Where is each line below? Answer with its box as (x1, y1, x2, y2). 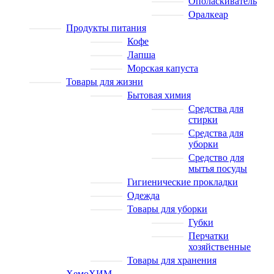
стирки (188, 114, 218, 125)
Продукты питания (66, 22, 146, 33)
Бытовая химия (127, 89, 191, 100)
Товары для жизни (66, 76, 143, 87)
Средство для (188, 152, 244, 163)
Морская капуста (127, 62, 198, 73)
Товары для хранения (127, 254, 217, 265)
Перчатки (188, 230, 229, 241)
